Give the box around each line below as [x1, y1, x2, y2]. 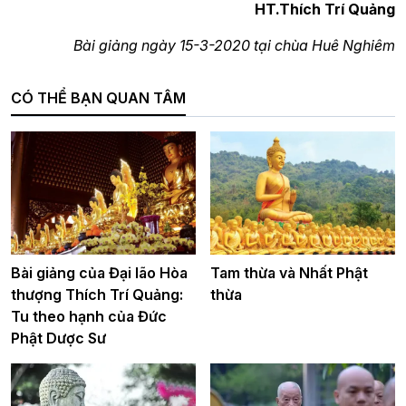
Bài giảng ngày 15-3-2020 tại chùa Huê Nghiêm [73, 36, 395, 54]
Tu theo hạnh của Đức [11, 307, 167, 325]
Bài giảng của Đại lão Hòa [11, 264, 188, 282]
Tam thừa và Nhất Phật [210, 264, 368, 282]
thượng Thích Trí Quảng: [11, 285, 183, 304]
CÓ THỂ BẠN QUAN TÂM [11, 89, 186, 107]
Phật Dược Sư [11, 329, 106, 347]
